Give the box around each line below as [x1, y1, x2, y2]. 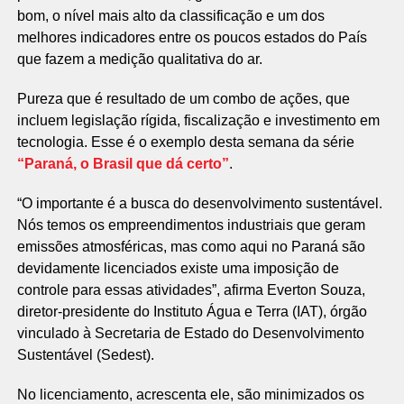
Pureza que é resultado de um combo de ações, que [16, 91, 350, 106]
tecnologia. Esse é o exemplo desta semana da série [16, 134, 354, 150]
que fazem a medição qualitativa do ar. [16, 51, 262, 67]
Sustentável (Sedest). [16, 347, 154, 363]
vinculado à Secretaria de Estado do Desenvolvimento [16, 326, 364, 341]
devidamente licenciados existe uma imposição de [16, 261, 339, 276]
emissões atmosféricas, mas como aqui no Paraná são [16, 239, 365, 254]
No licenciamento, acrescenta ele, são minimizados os [16, 387, 364, 402]
